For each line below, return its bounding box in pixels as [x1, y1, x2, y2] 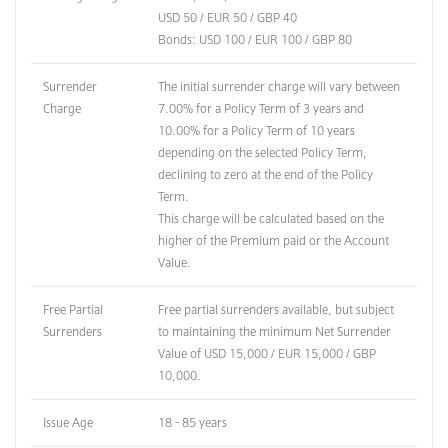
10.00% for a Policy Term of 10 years [158, 121, 355, 139]
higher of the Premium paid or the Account [158, 231, 389, 249]
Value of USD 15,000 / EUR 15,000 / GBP [158, 344, 376, 362]
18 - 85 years [158, 413, 227, 431]
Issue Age [43, 413, 93, 431]
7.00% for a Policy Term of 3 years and [158, 99, 364, 117]
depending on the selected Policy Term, [158, 143, 367, 161]
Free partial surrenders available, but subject [158, 300, 394, 318]
